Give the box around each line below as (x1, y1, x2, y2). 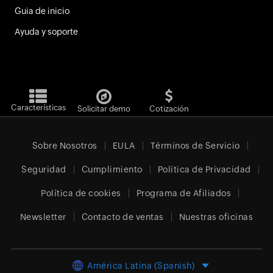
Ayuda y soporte (15, 27, 78, 37)
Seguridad (21, 165, 66, 175)
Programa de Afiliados (136, 188, 232, 199)
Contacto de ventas (81, 212, 164, 222)
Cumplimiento (81, 165, 143, 175)
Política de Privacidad (157, 165, 251, 175)
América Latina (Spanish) (87, 261, 195, 271)
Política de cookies (41, 188, 121, 199)
